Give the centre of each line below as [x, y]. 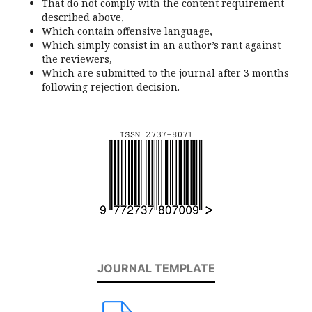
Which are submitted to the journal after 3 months [165, 73]
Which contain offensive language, [127, 31]
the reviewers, [77, 59]
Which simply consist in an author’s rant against [161, 45]
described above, [83, 17]
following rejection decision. [111, 87]
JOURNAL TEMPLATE [156, 268]
